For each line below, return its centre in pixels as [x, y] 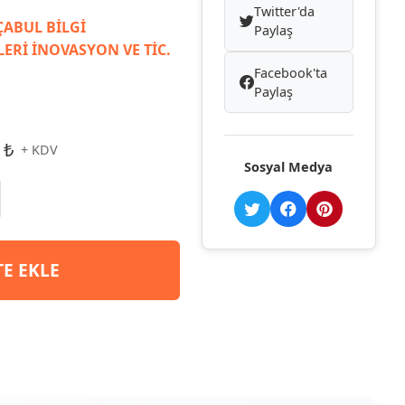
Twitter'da [284, 11]
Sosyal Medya [289, 166]
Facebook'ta [290, 72]
